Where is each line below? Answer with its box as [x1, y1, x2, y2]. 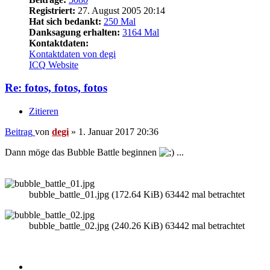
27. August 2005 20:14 [75, 5, 165, 16]
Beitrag [5, 127, 33, 137]
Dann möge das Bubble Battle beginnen [5, 147, 159, 158]
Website [48, 59, 78, 70]
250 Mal [104, 16, 136, 27]
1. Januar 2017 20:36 [78, 127, 159, 137]
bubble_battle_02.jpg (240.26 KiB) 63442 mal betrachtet [29, 221, 245, 231]
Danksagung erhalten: [29, 27, 120, 37]
